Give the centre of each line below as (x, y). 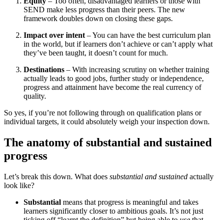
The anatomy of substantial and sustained (108, 143)
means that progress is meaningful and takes (130, 202)
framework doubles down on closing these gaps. (98, 19)
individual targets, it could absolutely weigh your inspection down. (107, 122)
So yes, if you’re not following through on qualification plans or (103, 113)
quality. (35, 96)
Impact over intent (54, 35)
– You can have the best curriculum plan (148, 35)
